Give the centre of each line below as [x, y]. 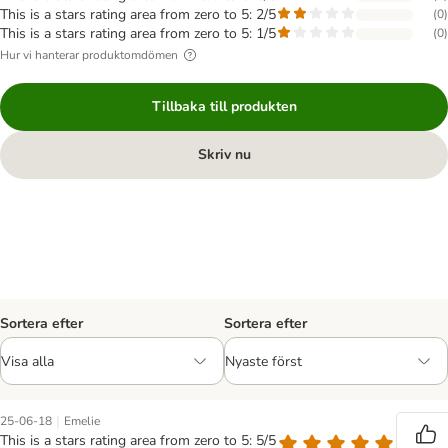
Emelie [82, 421]
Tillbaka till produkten [224, 106]
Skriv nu [224, 154]
